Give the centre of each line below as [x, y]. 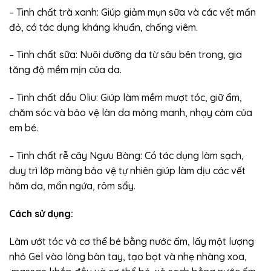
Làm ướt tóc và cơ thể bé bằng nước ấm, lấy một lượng [132, 241]
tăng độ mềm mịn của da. [65, 70]
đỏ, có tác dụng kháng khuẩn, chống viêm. [103, 27]
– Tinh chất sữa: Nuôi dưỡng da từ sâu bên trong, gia [126, 55]
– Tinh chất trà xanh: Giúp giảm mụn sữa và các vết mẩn [132, 12]
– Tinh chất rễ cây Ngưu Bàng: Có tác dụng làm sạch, [126, 156]
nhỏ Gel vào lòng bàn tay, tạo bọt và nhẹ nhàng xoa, [128, 256]
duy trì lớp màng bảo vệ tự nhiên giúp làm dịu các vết [127, 171]
